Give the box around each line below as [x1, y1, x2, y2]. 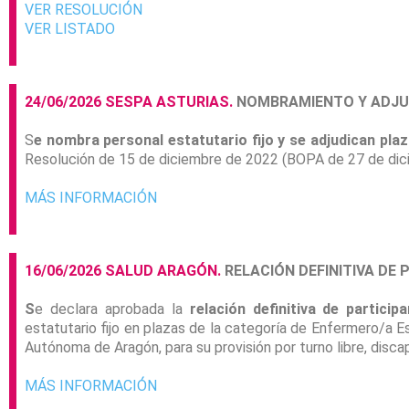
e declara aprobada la [35, 300, 190, 319]
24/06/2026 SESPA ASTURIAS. [25, 93, 233, 111]
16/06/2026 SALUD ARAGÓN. [25, 262, 221, 280]
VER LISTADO [25, 20, 119, 38]
